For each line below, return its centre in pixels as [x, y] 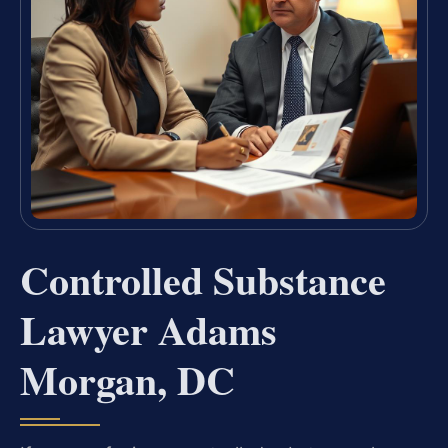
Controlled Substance [203, 280]
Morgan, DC [127, 380]
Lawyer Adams [148, 330]
